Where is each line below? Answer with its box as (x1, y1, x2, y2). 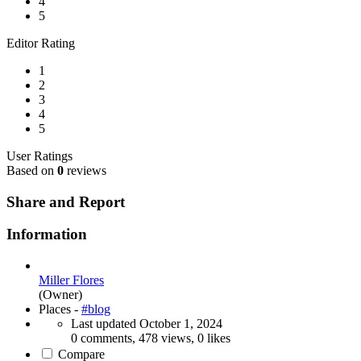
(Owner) (39, 288, 82, 302)
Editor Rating (6, 36, 75, 50)
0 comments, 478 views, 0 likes (71, 331, 230, 346)
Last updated (71, 317, 139, 331)
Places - (39, 302, 81, 317)
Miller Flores (39, 273, 104, 288)
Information (6, 226, 87, 243)
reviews (64, 164, 106, 177)
